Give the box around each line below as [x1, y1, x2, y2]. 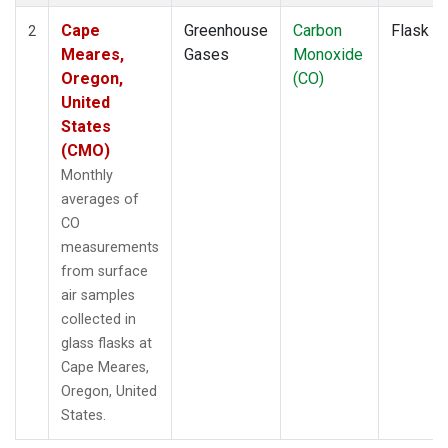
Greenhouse [184, 20, 268, 40]
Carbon [293, 20, 342, 40]
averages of [61, 190, 139, 208]
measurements [61, 238, 159, 256]
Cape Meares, [61, 358, 149, 376]
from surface [61, 262, 148, 280]
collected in [61, 310, 136, 328]
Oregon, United [61, 382, 157, 400]
